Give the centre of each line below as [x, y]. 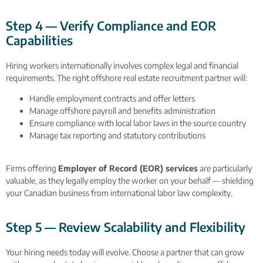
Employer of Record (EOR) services [128, 168]
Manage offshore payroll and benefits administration [122, 110]
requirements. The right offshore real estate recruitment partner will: [127, 77]
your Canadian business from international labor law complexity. [119, 193]
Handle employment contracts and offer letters [112, 98]
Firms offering [32, 168]
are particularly [225, 168]
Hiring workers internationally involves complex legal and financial [122, 65]
